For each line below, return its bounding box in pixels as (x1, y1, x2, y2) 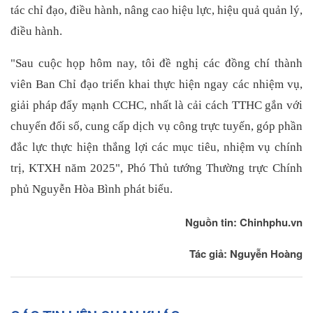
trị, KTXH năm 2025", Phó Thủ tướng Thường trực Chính (10, 161, 303, 175)
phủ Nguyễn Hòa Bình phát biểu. (10, 182, 173, 196)
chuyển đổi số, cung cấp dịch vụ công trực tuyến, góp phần (10, 119, 303, 133)
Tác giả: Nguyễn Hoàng (189, 245, 303, 261)
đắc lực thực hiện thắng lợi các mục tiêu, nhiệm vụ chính (10, 140, 303, 154)
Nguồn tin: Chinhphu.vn (185, 214, 303, 230)
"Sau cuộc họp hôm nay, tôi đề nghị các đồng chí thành (10, 56, 303, 70)
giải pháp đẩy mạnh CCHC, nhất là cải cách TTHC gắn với (10, 98, 303, 112)
